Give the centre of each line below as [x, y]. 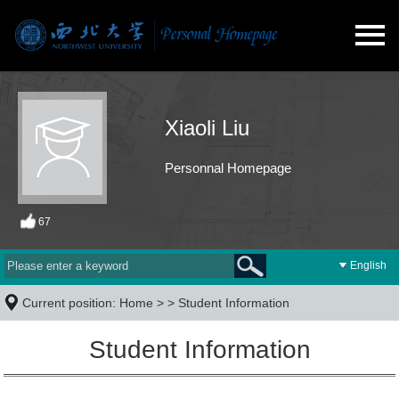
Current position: [71, 303]
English [368, 265]
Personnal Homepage [228, 168]
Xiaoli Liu [207, 128]
